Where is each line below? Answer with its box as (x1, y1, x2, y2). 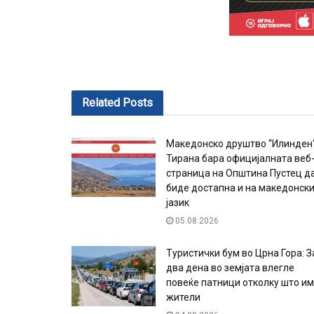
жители (166, 292, 200, 303)
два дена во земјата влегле (166, 262, 294, 274)
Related (82, 96, 120, 110)
